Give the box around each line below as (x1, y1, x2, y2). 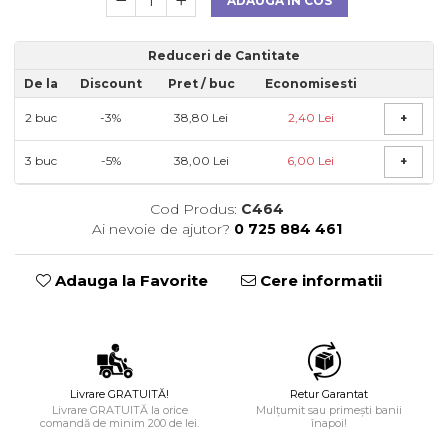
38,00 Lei (173, 153, 229, 168)
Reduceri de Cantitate (148, 48, 300, 63)
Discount (79, 76, 142, 91)
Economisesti (264, 76, 357, 91)
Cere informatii (256, 271, 382, 290)
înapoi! (310, 416, 347, 430)
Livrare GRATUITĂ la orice (51, 403, 188, 417)
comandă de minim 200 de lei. (40, 416, 199, 430)
